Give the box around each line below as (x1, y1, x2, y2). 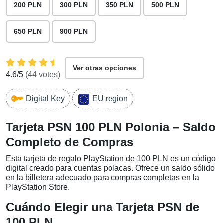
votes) (37, 70, 60, 79)
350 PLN (106, 1, 133, 9)
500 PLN (151, 1, 179, 9)
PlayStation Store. (6, 183, 70, 191)
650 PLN (14, 27, 42, 35)
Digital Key (26, 94, 65, 103)
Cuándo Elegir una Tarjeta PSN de (6, 200, 199, 214)
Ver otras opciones (73, 64, 136, 72)
